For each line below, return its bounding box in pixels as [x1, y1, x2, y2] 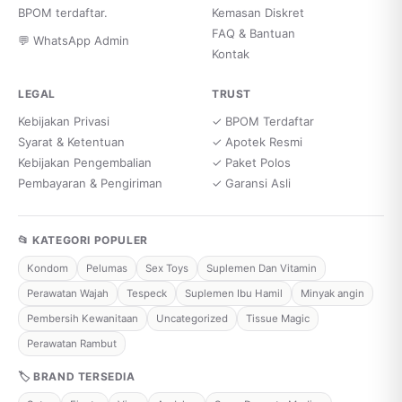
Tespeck [127, 287, 167, 300]
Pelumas [86, 262, 127, 275]
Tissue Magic [246, 312, 310, 325]
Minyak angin [301, 287, 364, 300]
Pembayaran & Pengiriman [18, 176, 162, 190]
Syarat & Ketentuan [18, 135, 125, 149]
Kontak [212, 47, 249, 61]
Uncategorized [156, 312, 228, 325]
